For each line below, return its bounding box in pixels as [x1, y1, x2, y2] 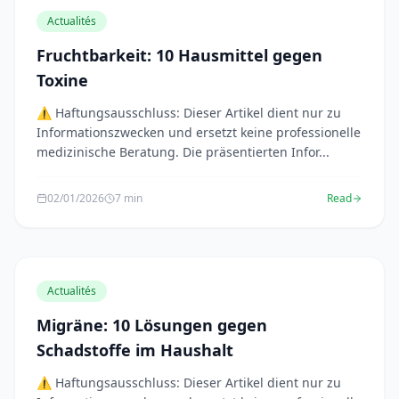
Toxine [37, 69, 88, 91]
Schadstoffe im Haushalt [37, 339, 233, 361]
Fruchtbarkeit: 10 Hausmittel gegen [37, 45, 322, 66]
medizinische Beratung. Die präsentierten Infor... [37, 143, 330, 160]
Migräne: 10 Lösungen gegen [37, 314, 267, 336]
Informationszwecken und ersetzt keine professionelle [37, 124, 361, 141]
